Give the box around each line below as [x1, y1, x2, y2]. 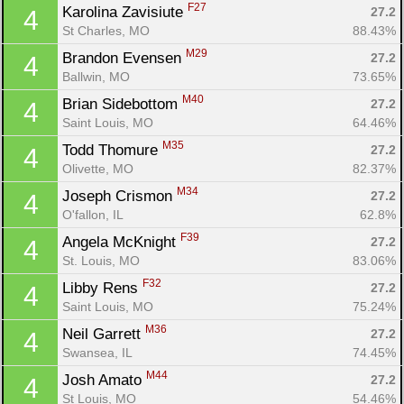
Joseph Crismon [62, 187, 177, 205]
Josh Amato [62, 371, 146, 389]
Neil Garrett [62, 325, 145, 343]
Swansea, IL [62, 344, 133, 360]
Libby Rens [62, 279, 142, 297]
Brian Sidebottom [62, 95, 182, 113]
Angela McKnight [62, 233, 180, 251]
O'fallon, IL [62, 207, 124, 222]
